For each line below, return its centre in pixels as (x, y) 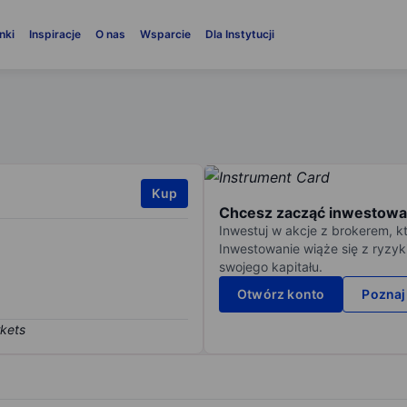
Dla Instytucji (239, 34)
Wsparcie (165, 34)
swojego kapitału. (271, 267)
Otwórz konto (281, 294)
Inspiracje (55, 34)
